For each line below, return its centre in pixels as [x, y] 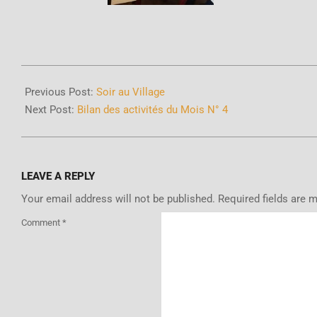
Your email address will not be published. [118, 199]
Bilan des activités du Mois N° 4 [152, 110]
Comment [42, 223]
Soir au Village [131, 92]
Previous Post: [60, 92]
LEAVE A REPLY [58, 177]
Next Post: [51, 110]
